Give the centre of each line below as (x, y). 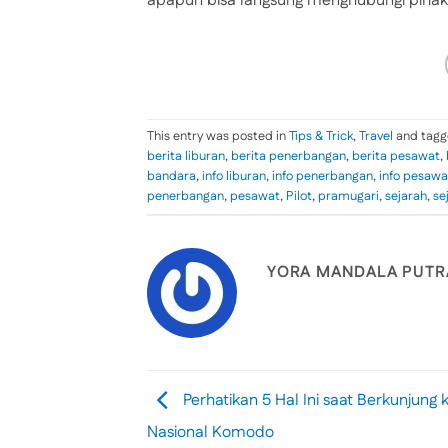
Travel (376, 135)
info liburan (234, 175)
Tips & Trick (321, 135)
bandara (171, 175)
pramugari (348, 195)
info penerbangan (322, 175)
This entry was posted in (218, 135)
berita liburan (186, 155)
